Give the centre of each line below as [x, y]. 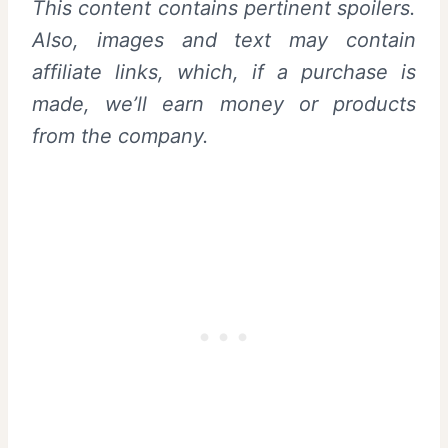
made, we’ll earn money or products [224, 103]
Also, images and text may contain [224, 39]
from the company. [120, 135]
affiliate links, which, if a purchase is [224, 71]
